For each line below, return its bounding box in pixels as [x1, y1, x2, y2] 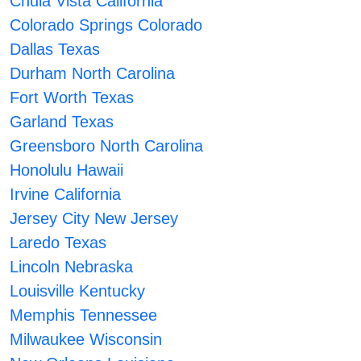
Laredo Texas [9, 234, 106, 252]
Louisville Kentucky [9, 282, 145, 301]
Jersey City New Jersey [9, 210, 178, 228]
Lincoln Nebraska [9, 258, 133, 276]
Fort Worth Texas [9, 89, 134, 107]
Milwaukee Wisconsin [9, 330, 162, 349]
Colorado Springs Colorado [9, 16, 202, 35]
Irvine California [9, 185, 121, 204]
